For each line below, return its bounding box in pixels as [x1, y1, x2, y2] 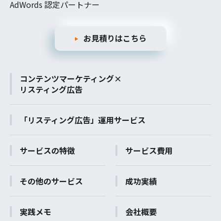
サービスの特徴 [20, 145, 75, 157]
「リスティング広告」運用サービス [20, 114, 146, 126]
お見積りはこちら [83, 32, 147, 44]
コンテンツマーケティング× [20, 73, 122, 85]
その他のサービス [20, 175, 83, 187]
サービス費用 [125, 145, 173, 157]
